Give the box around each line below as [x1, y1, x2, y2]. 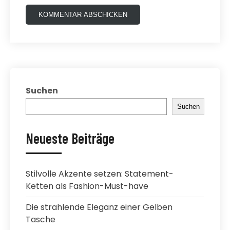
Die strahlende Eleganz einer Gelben [26, 201, 172, 213]
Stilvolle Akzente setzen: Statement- [26, 168, 174, 180]
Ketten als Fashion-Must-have [26, 180, 148, 192]
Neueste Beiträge [26, 129, 114, 147]
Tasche [26, 214, 55, 225]
